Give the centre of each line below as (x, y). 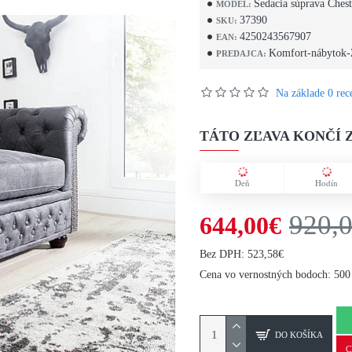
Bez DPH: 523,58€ (242, 254)
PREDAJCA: (241, 53)
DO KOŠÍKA (299, 334)
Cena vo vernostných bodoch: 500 (275, 275)
